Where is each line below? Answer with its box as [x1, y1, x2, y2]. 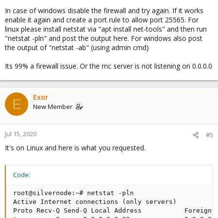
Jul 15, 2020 [5, 129, 36, 138]
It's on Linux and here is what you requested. [5, 143, 145, 152]
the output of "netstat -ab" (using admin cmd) [5, 43, 149, 52]
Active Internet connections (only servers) [13, 198, 177, 205]
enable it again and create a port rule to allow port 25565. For [5, 15, 199, 24]
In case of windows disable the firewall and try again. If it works [5, 6, 203, 15]
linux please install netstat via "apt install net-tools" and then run [5, 24, 207, 34]
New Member [33, 102, 73, 111]
